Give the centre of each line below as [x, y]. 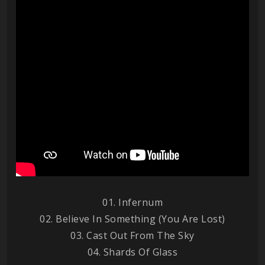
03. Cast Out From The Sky [132, 235]
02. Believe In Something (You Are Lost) [132, 219]
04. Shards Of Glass [132, 252]
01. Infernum [132, 202]
